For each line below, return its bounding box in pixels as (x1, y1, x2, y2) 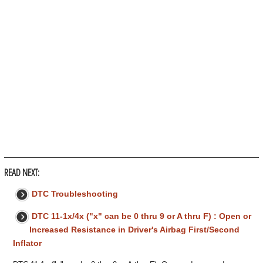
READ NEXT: (4, 166, 39, 180)
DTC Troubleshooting (32, 189, 118, 199)
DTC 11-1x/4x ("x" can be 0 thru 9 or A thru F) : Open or (32, 211, 251, 221)
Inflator (13, 238, 42, 248)
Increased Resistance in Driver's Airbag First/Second (29, 225, 240, 235)
